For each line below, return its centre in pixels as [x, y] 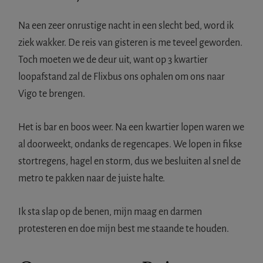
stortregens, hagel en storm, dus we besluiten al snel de [130, 161]
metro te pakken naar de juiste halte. [92, 178]
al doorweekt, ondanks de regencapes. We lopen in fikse [130, 144]
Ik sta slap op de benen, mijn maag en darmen [110, 212]
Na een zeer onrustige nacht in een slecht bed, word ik [126, 26]
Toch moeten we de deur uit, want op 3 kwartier [113, 60]
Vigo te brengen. [52, 94]
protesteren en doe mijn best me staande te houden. [124, 229]
